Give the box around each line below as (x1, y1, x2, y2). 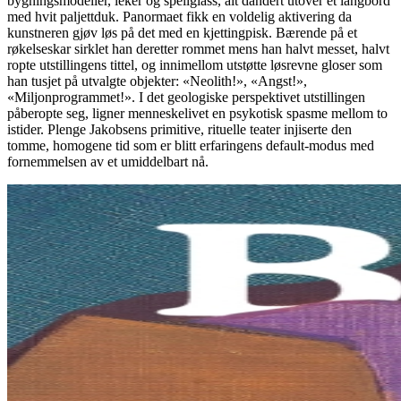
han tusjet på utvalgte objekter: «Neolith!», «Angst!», (7, 73, 307, 89)
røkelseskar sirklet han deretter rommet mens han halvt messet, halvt (7, 40, 389, 56)
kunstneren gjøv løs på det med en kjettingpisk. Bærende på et (7, 24, 357, 40)
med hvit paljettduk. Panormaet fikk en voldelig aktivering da (7, 8, 352, 24)
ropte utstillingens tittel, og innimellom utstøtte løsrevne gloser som (7, 56, 382, 73)
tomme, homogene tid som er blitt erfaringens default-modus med (7, 137, 374, 153)
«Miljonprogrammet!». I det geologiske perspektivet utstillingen (7, 89, 365, 105)
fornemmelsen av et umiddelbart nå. (7, 153, 209, 169)
